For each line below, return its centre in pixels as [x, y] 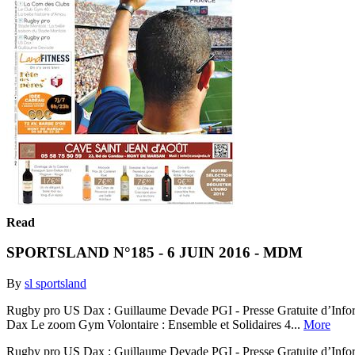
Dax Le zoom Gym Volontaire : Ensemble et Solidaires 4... [155, 324]
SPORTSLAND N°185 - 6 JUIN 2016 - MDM [155, 253]
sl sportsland [55, 283]
